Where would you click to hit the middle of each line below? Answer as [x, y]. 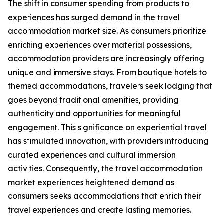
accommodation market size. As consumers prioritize [107, 31]
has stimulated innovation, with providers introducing [108, 141]
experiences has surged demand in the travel [94, 17]
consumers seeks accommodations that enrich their [105, 196]
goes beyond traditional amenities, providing [93, 100]
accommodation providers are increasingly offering [106, 59]
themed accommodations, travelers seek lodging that [110, 86]
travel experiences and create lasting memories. [99, 210]
